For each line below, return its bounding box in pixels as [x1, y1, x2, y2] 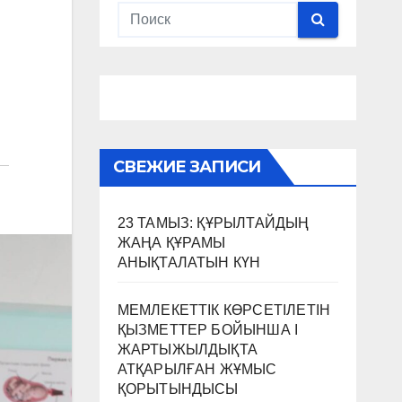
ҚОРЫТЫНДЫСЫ [117, 380, 239, 397]
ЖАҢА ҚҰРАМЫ [117, 234, 226, 250]
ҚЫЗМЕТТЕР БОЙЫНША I [117, 321, 299, 337]
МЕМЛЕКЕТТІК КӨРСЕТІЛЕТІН [117, 301, 331, 318]
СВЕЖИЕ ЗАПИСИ [112, 156, 260, 177]
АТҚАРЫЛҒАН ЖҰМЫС [117, 361, 277, 377]
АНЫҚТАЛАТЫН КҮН [117, 254, 261, 270]
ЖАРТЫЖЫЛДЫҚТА [117, 341, 258, 357]
